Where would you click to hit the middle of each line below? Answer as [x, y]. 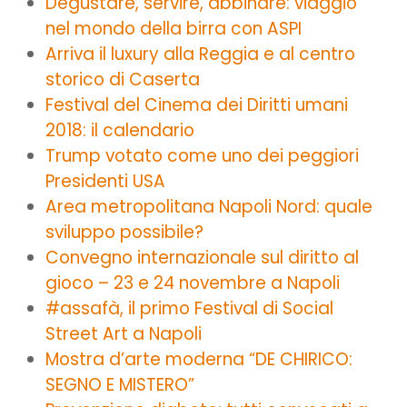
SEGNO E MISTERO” [120, 384]
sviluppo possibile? [124, 232]
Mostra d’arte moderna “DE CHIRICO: [199, 359]
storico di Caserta [123, 79]
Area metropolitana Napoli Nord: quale [209, 206]
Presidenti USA [105, 181]
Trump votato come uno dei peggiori [202, 155]
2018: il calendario [120, 130]
